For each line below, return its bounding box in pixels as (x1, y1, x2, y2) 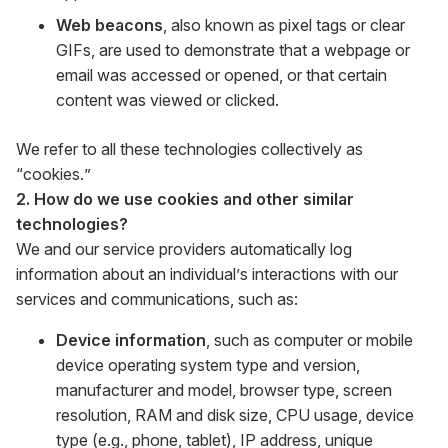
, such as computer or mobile (206, 330, 413, 350)
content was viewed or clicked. (56, 90, 279, 110)
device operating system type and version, (56, 355, 360, 375)
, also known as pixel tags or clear (163, 15, 405, 35)
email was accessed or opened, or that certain (56, 65, 387, 85)
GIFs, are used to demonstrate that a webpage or (56, 40, 410, 60)
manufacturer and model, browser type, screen (56, 380, 392, 400)
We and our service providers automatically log (16, 239, 352, 259)
